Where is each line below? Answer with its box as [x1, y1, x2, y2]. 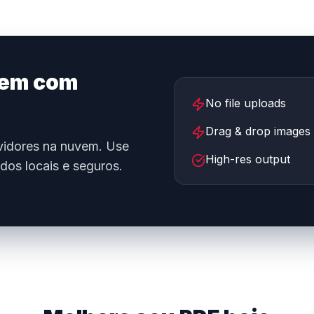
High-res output [205, 152, 290, 166]
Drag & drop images [205, 124, 310, 138]
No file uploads [205, 96, 286, 110]
